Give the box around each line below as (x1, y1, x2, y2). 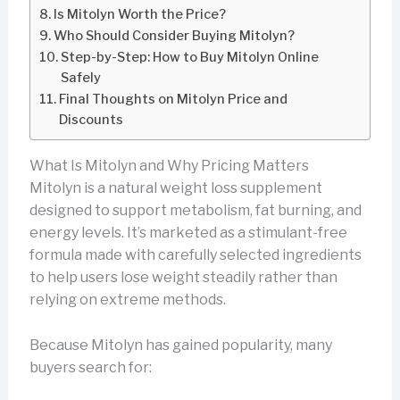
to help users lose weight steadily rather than (29, 269, 337, 287)
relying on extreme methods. (29, 291, 226, 309)
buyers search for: (29, 358, 152, 376)
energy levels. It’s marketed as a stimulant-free (29, 224, 347, 242)
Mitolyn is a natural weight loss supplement (29, 179, 322, 197)
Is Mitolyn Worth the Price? (53, 6, 226, 23)
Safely (60, 70, 101, 87)
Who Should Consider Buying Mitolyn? (53, 28, 295, 45)
